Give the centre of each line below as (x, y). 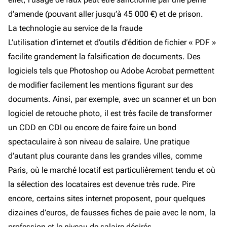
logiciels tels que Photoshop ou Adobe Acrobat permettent (111, 71)
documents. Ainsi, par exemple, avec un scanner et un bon (112, 99)
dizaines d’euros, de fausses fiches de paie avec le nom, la (112, 213)
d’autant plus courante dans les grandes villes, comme (105, 156)
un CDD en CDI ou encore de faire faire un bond (92, 127)
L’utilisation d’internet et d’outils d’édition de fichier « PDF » (112, 42)
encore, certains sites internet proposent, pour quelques (107, 198)
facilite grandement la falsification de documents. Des (104, 56)
